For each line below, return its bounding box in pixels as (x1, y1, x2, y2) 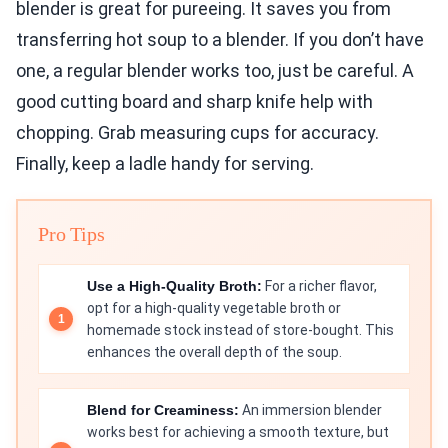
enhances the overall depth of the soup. (87, 344, 342, 361)
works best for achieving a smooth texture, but (87, 424, 389, 441)
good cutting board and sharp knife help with (16, 91, 373, 113)
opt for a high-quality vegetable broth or (87, 300, 341, 317)
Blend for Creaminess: (87, 402, 239, 419)
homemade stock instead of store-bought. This (87, 322, 394, 339)
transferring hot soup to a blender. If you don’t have (16, 29, 424, 51)
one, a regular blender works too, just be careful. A (16, 60, 414, 82)
